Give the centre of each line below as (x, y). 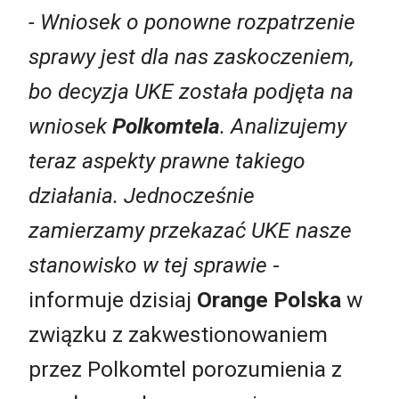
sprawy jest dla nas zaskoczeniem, (191, 56)
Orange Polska (269, 299)
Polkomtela (166, 126)
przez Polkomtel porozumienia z (185, 369)
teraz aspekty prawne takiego (167, 160)
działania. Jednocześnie (142, 195)
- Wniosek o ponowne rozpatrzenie (192, 21)
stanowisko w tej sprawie (148, 265)
